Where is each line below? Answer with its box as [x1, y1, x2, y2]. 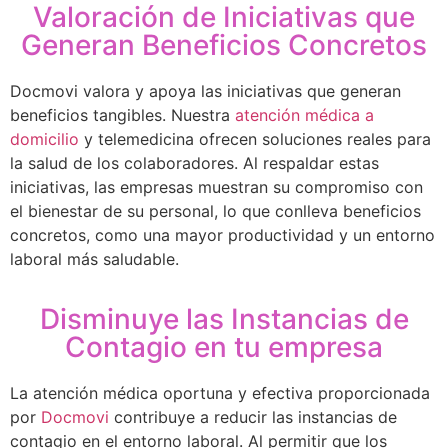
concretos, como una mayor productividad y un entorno [10, 224, 435, 245]
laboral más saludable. [10, 248, 179, 269]
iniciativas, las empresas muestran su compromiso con [10, 176, 423, 197]
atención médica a [235, 104, 374, 125]
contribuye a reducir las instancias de [109, 407, 397, 428]
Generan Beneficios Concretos [21, 27, 427, 62]
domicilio [10, 128, 79, 149]
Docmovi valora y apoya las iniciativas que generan [10, 80, 401, 101]
